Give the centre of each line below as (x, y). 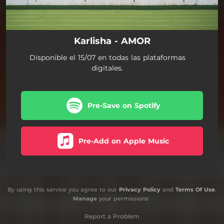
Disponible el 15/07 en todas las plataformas (107, 57)
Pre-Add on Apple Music (124, 141)
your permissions (122, 198)
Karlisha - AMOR (112, 41)
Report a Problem (112, 216)
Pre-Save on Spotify (124, 105)
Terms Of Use (195, 189)
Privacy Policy (140, 189)
